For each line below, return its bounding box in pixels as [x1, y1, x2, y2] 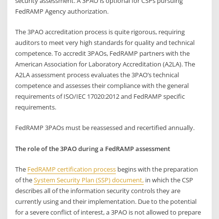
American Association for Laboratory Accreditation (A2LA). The [15, 59, 196, 68]
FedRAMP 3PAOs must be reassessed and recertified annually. [15, 123, 195, 132]
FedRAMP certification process [27, 164, 116, 174]
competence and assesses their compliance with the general [15, 81, 189, 90]
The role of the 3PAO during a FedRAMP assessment [15, 144, 171, 153]
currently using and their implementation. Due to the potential [15, 197, 197, 206]
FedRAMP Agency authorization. [15, 6, 109, 16]
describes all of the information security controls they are [15, 186, 181, 195]
